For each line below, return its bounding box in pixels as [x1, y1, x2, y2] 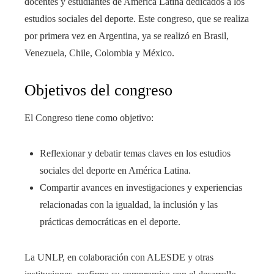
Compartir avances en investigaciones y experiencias [40, 182, 242, 193]
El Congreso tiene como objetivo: [24, 113, 154, 124]
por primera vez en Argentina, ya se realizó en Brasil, [24, 31, 229, 42]
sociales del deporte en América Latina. [40, 165, 191, 176]
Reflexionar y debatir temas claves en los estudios [40, 148, 231, 159]
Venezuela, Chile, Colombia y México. [24, 48, 174, 59]
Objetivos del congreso [24, 81, 172, 100]
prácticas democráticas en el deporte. [40, 217, 180, 228]
